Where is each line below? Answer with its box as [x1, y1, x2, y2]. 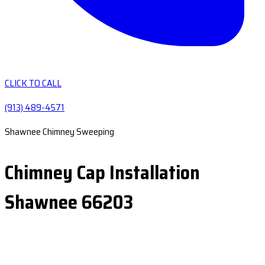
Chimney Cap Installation [5, 158, 200, 188]
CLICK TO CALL [5, 76, 62, 91]
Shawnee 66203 [5, 188, 133, 217]
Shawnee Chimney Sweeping [5, 124, 114, 139]
